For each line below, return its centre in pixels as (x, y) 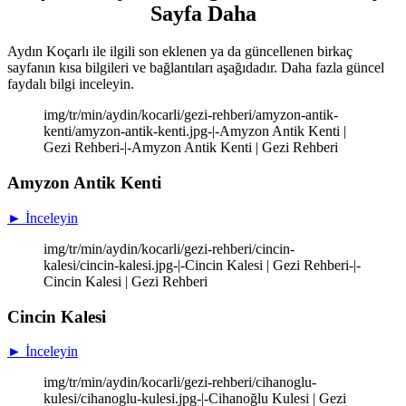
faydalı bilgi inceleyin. (71, 84)
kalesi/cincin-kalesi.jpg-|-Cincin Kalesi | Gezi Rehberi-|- (202, 265)
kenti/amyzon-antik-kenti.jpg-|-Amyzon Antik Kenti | (195, 131)
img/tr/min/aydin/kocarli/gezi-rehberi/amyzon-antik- (191, 115)
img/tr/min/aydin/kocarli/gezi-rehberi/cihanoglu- (180, 382)
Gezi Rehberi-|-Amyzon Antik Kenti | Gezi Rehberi (191, 148)
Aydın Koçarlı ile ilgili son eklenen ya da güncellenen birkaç (180, 52)
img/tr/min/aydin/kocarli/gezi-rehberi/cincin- (169, 248)
